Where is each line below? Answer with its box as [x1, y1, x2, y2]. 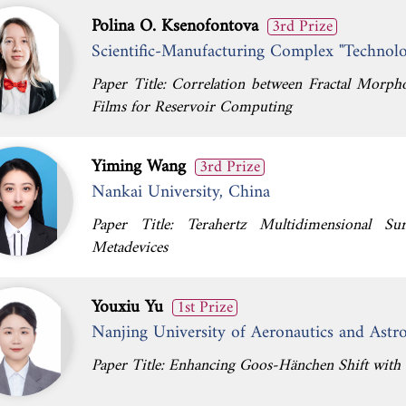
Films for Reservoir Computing [92, 93, 292, 121]
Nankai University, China [92, 177, 270, 208]
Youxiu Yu [92, 292, 163, 323]
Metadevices [92, 234, 168, 262]
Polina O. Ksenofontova [92, 11, 258, 42]
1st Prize [177, 294, 233, 322]
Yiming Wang [92, 151, 186, 182]
